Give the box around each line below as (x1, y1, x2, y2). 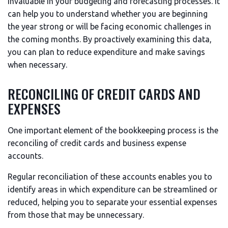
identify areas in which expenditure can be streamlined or (8, 185, 217, 194)
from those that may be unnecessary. (8, 210, 144, 219)
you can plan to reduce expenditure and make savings (8, 47, 205, 56)
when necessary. (8, 60, 67, 69)
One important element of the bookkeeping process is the (8, 126, 218, 135)
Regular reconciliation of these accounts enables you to (8, 172, 212, 181)
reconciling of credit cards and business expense (8, 138, 186, 148)
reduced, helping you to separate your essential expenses (8, 197, 217, 207)
